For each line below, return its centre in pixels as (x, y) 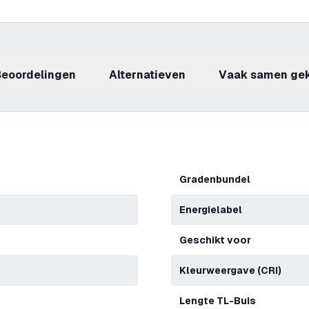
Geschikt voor (219, 240)
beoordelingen (39, 75)
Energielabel (214, 210)
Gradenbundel (219, 179)
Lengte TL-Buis (220, 301)
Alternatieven (151, 75)
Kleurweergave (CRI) (234, 270)
